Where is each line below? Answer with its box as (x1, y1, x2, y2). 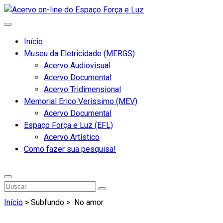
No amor (72, 198, 104, 208)
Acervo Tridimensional (44, 85, 121, 94)
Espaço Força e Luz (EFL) (24, 120, 113, 130)
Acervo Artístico (44, 132, 100, 142)
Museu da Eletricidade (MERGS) (24, 49, 135, 58)
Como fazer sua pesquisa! (24, 144, 116, 154)
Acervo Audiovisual (44, 61, 111, 70)
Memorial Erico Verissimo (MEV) (24, 97, 137, 106)
